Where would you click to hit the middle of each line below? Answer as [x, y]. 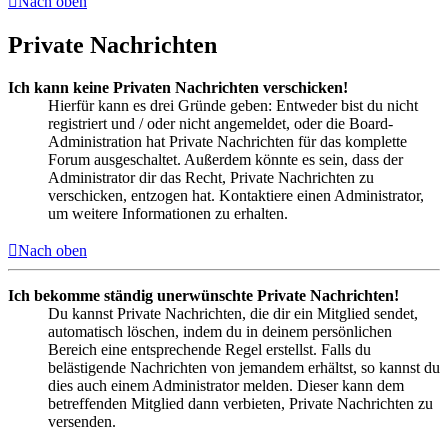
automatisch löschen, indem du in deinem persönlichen [220, 332]
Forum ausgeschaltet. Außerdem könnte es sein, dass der [225, 160]
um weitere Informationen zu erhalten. [168, 214]
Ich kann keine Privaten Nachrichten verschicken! [178, 88]
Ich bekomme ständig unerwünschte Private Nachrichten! [203, 296]
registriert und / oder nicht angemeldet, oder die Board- [220, 124]
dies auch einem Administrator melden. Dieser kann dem [226, 386]
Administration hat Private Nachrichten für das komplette [227, 142]
